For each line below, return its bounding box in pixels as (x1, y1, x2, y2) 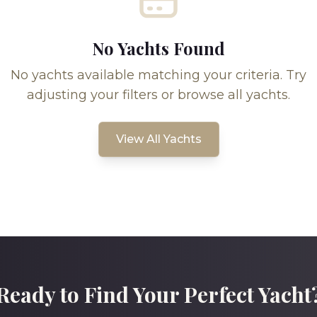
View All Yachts (115, 132, 202, 146)
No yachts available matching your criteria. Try (11, 67, 306, 83)
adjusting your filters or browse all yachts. (27, 87, 290, 103)
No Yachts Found (92, 37, 225, 59)
